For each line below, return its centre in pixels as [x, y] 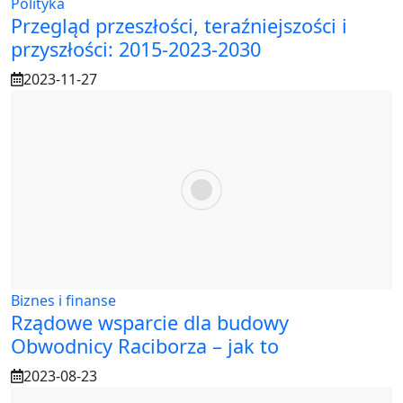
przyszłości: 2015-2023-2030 [136, 49]
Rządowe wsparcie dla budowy [150, 322]
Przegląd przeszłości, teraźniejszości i [179, 26]
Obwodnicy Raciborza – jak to [145, 345]
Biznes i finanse [63, 300]
